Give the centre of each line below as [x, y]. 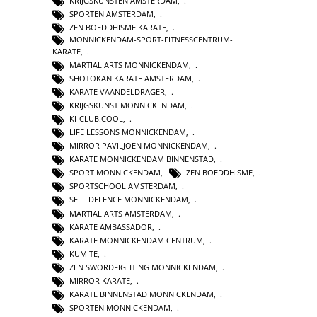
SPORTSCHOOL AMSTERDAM [122, 186]
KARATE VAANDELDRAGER [117, 91]
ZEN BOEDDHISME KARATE [118, 27]
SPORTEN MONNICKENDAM [120, 307]
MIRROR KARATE [100, 280]
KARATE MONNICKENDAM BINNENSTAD [142, 159]
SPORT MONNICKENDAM [115, 173]
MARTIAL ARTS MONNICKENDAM [129, 64]
